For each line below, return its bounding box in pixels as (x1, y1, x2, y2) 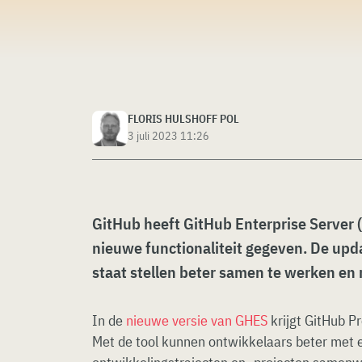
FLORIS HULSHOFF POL (128, 112, 239, 126)
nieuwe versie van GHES (126, 311, 267, 330)
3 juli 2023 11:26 (128, 128, 209, 143)
